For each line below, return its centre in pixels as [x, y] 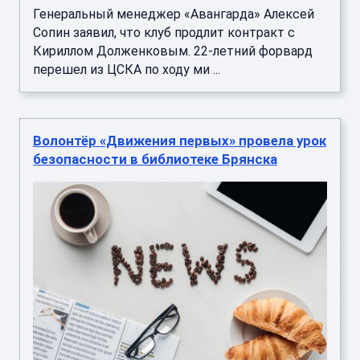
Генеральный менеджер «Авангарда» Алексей [174, 14]
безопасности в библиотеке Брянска [155, 160]
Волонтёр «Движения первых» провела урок [180, 141]
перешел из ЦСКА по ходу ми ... [127, 70]
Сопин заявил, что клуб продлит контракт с [164, 33]
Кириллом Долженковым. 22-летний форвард [173, 51]
